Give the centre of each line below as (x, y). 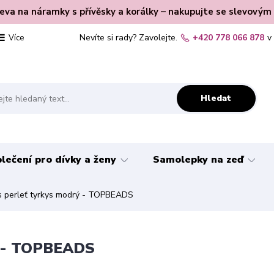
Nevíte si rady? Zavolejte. (129, 38)
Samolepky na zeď (198, 160)
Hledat (216, 98)
